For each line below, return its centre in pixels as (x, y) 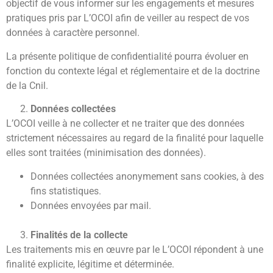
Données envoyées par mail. (91, 205)
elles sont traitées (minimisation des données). (106, 153)
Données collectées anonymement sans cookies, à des (147, 176)
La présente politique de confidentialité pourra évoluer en (127, 56)
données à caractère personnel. (73, 33)
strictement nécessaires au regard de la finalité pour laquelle (135, 138)
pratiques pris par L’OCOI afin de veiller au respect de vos (128, 18)
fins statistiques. (66, 191)
